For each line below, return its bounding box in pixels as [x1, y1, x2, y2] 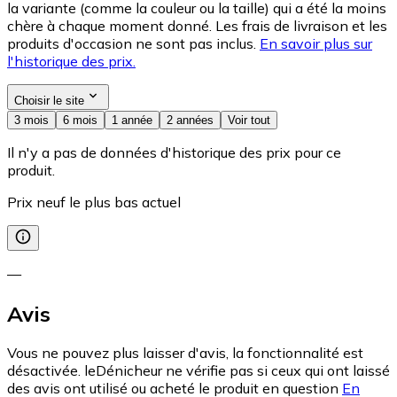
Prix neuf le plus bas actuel [7, 192, 181, 211]
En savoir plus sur [260, 34, 372, 52]
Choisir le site [14, 93, 84, 107]
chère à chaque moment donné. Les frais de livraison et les [7, 16, 387, 35]
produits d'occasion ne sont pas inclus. [7, 34, 256, 52]
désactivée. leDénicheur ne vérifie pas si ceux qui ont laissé [7, 362, 390, 380]
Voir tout [228, 113, 270, 127]
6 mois [63, 113, 97, 127]
